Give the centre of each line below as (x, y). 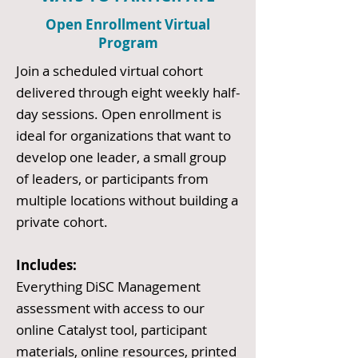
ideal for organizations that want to (123, 135)
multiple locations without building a (127, 200)
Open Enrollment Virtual (128, 24)
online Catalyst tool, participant (111, 330)
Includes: (46, 265)
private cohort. (62, 222)
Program (128, 43)
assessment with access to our (110, 308)
